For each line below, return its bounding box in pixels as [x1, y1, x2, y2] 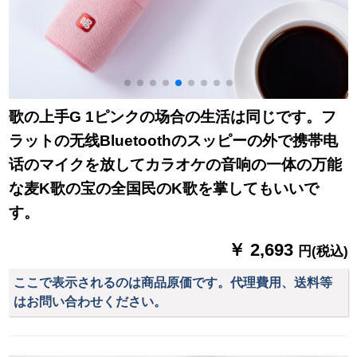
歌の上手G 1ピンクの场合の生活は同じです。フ [9, 108, 337, 126]
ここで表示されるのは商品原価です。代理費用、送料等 [14, 275, 333, 289]
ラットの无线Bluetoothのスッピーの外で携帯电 [9, 132, 339, 150]
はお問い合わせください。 [14, 294, 167, 308]
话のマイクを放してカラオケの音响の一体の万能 [9, 156, 343, 174]
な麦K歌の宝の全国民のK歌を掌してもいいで [9, 180, 320, 198]
